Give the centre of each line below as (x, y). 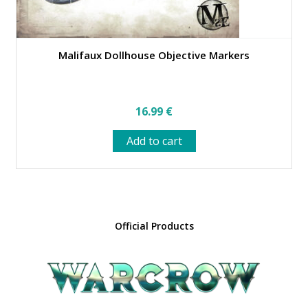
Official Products (154, 226)
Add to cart (154, 141)
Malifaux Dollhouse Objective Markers (154, 55)
